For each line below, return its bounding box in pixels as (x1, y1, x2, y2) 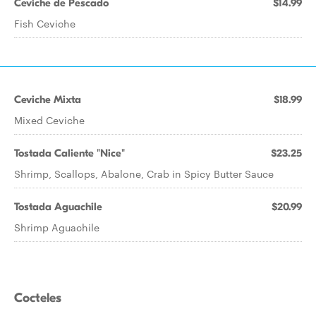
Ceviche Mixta (14, 93, 81, 106)
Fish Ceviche (14, 16, 75, 30)
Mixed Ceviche (14, 113, 85, 127)
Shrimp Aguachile (14, 220, 99, 234)
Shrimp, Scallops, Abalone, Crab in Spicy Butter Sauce (14, 166, 274, 181)
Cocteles (14, 291, 61, 305)
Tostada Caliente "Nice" (14, 147, 125, 159)
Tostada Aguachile (14, 200, 102, 213)
